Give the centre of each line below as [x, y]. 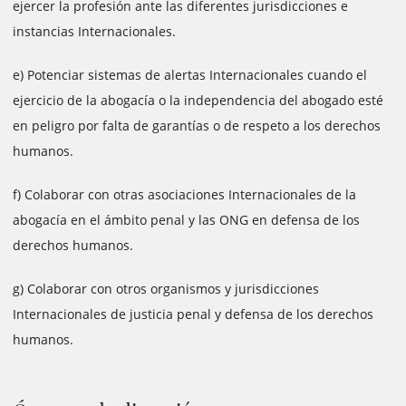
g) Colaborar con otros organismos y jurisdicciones [166, 289]
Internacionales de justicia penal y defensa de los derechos [193, 314]
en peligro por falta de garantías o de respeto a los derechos [197, 126]
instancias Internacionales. [94, 31]
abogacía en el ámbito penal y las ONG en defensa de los [186, 220]
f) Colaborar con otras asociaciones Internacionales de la [184, 194]
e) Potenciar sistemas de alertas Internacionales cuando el [190, 75]
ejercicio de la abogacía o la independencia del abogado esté [198, 100]
